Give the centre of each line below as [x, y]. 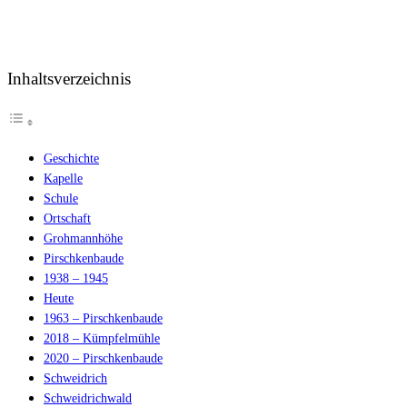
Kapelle [63, 178]
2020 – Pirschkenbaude [103, 358]
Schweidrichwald [88, 398]
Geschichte [71, 158]
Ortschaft [67, 218]
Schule [61, 198]
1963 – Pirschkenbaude [103, 318]
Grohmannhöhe [83, 238]
